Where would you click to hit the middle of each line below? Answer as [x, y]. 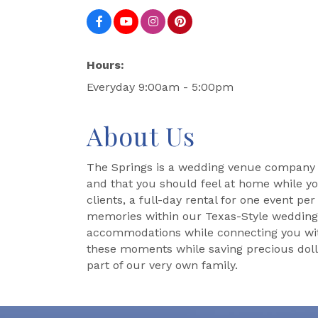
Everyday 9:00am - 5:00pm [160, 87]
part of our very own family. [162, 265]
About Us [141, 136]
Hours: [105, 65]
